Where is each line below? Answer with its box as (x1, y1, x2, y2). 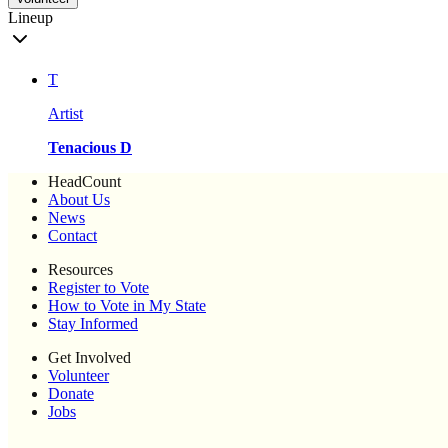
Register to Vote (48, 279, 149, 297)
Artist (48, 105, 83, 123)
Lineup (8, 9, 53, 27)
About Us (48, 191, 110, 209)
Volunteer (48, 367, 109, 385)
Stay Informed (48, 315, 138, 333)
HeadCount (48, 173, 121, 191)
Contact (48, 227, 97, 245)
